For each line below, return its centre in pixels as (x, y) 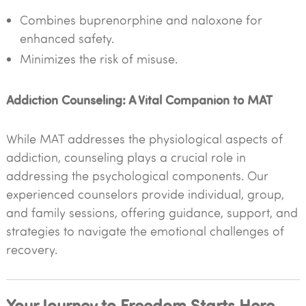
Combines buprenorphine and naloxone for (141, 20)
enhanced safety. (67, 38)
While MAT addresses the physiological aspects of (144, 139)
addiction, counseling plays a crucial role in (126, 157)
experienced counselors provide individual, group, (145, 194)
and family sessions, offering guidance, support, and (152, 212)
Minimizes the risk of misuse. (98, 59)
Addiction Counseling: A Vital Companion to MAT (139, 99)
